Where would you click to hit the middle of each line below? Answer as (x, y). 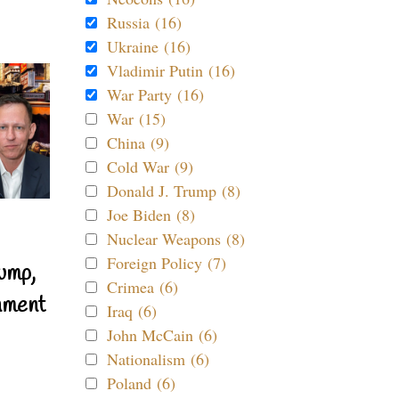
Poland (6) (141, 383)
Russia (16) (144, 22)
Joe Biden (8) (151, 215)
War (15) (136, 118)
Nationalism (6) (158, 359)
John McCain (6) (162, 335)
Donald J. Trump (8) (174, 191)
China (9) (138, 142)
